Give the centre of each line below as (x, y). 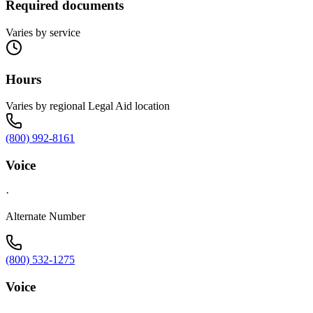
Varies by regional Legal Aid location (88, 106)
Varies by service (43, 32)
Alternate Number (45, 216)
